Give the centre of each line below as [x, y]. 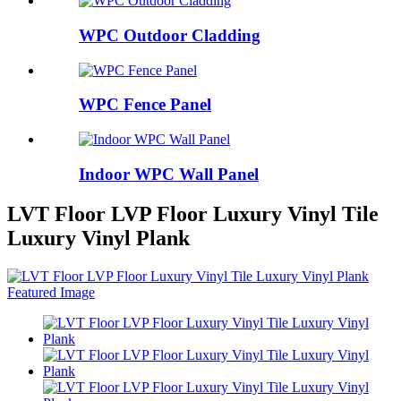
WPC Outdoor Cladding [170, 35]
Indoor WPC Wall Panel [169, 174]
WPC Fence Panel [145, 105]
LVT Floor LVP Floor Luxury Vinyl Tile [193, 213]
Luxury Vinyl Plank [98, 238]
